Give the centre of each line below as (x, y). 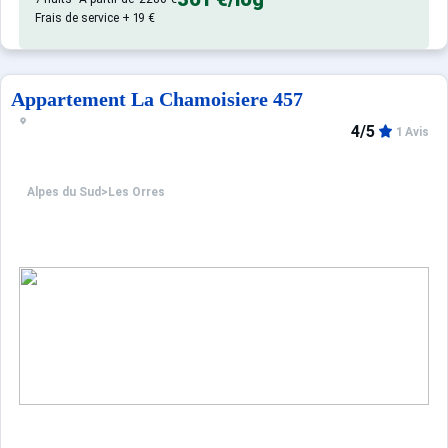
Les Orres (136, 192)
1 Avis (412, 132)
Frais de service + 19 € (95, 18)
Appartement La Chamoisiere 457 (157, 99)
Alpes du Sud (64, 192)
